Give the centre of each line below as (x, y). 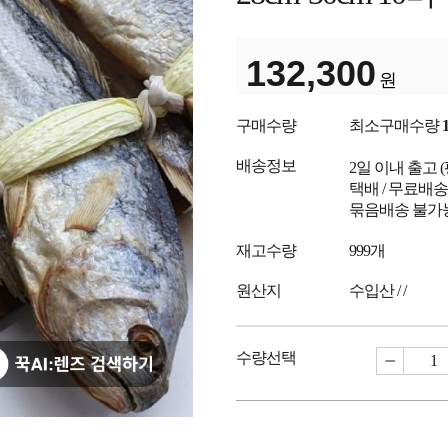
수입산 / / (377, 290)
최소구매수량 (395, 125)
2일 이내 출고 (393, 167)
